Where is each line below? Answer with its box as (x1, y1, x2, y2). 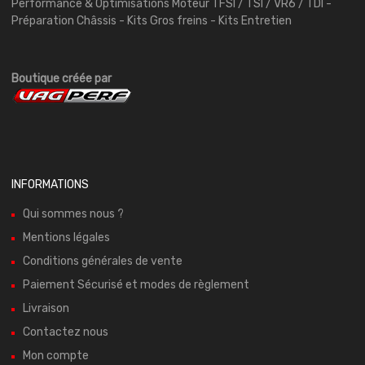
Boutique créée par (11, 72, 112, 86)
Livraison (23, 301, 69, 316)
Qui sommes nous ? (23, 207, 124, 222)
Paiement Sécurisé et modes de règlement (23, 278, 249, 292)
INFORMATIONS (11, 178, 89, 192)
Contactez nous (23, 325, 108, 340)
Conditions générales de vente (23, 254, 182, 269)
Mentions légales (23, 231, 110, 245)
